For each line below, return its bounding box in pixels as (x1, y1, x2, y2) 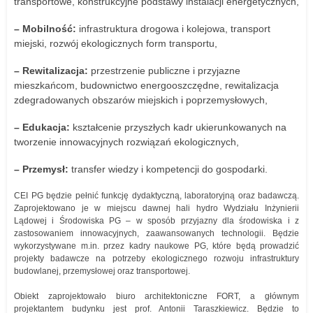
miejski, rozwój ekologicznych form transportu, (14, 38, 217, 49)
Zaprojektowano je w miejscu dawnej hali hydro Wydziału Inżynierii (14, 203, 299, 213)
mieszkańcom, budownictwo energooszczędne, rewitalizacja (14, 80, 279, 91)
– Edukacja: (14, 122, 70, 133)
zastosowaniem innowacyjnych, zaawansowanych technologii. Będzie (14, 228, 299, 238)
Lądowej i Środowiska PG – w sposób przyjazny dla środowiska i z (14, 216, 299, 226)
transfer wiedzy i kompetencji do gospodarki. (68, 163, 268, 175)
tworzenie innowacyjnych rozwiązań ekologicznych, (14, 136, 239, 147)
